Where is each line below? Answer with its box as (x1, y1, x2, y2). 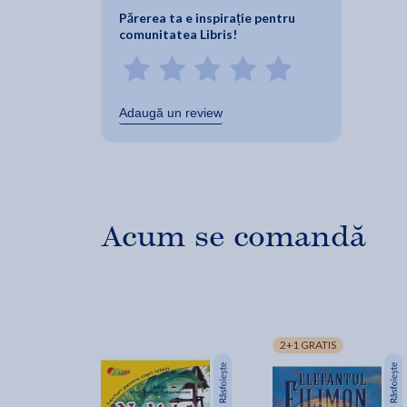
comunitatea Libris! (119, 26, 237, 43)
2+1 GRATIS (279, 338, 336, 352)
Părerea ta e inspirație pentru (119, 10, 295, 26)
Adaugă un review (119, 105, 223, 121)
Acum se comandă (101, 218, 366, 256)
